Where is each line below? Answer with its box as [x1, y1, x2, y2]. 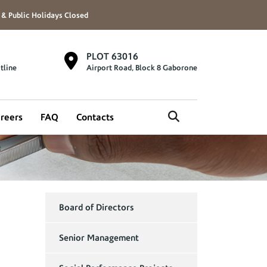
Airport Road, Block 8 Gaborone [86, 63, 197, 72]
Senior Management [59, 232, 139, 243]
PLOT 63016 [86, 51, 138, 62]
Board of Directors [59, 202, 133, 213]
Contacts [76, 111, 114, 123]
